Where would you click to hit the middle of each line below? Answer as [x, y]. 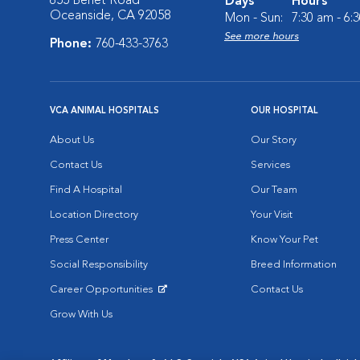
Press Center [79, 240]
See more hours [262, 37]
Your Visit [272, 215]
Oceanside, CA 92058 [110, 16]
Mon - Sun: [254, 18]
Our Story [274, 140]
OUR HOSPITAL [284, 111]
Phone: [73, 44]
